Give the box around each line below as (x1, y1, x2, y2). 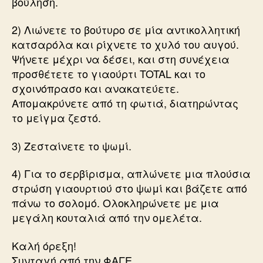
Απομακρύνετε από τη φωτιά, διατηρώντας (12, 95, 238, 111)
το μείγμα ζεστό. (12, 110, 101, 126)
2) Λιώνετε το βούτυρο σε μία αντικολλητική (12, 22, 240, 38)
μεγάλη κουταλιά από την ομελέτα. (12, 210, 202, 225)
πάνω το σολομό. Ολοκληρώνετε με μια (12, 195, 219, 211)
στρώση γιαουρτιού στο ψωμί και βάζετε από (12, 180, 247, 196)
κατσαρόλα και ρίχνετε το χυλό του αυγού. (12, 36, 239, 52)
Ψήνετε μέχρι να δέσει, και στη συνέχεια (12, 51, 230, 67)
